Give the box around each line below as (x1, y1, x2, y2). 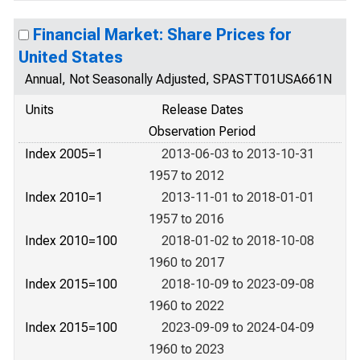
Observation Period (149, 124, 256, 139)
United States (18, 47, 123, 67)
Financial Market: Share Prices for (33, 25, 292, 44)
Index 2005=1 (25, 146, 103, 162)
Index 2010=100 (25, 233, 117, 248)
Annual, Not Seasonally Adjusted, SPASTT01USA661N (25, 72, 332, 87)
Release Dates (162, 102, 243, 117)
